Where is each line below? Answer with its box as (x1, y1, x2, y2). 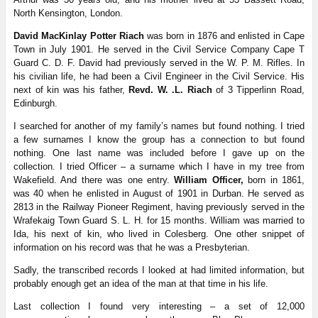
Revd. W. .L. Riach (128, 84, 212, 95)
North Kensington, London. (13, 7, 123, 18)
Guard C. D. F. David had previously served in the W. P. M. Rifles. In (13, 57, 305, 68)
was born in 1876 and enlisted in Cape (143, 30, 305, 41)
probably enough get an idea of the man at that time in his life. (13, 278, 268, 289)
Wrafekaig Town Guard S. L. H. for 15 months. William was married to (13, 214, 305, 226)
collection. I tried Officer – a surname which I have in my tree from (13, 160, 305, 172)
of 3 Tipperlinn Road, (212, 84, 305, 95)
